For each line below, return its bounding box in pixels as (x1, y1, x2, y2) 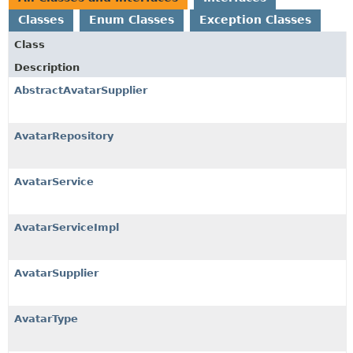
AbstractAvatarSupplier (14, 84, 147, 96)
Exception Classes (199, 13, 311, 26)
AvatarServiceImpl (14, 221, 119, 233)
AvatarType (14, 312, 78, 325)
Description (14, 61, 80, 73)
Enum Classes (89, 13, 174, 26)
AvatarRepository (14, 129, 113, 142)
